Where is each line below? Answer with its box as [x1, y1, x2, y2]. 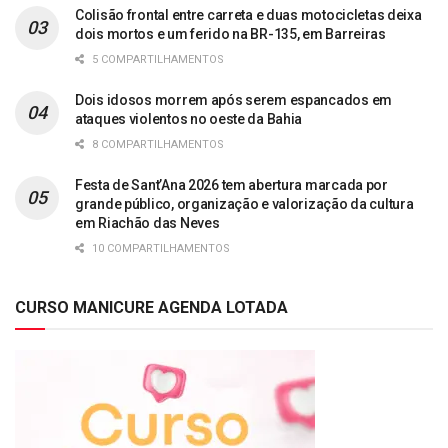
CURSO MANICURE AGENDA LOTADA [15, 297, 288, 317]
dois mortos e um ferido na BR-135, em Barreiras [75, 25, 386, 42]
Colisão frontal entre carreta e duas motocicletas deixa [75, 6, 422, 23]
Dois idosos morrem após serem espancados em [75, 91, 392, 108]
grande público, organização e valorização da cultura [75, 195, 414, 212]
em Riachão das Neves [75, 214, 220, 231]
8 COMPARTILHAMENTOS [89, 137, 224, 151]
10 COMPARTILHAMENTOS [89, 241, 230, 255]
